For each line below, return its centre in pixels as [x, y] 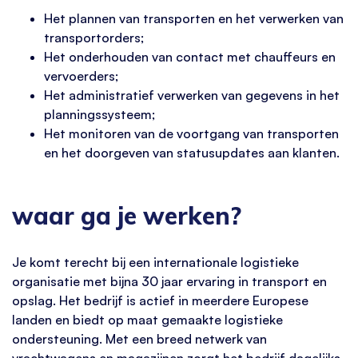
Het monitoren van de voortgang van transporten [191, 134]
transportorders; [94, 38]
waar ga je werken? [127, 216]
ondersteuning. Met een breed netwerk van [139, 338]
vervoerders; [81, 76]
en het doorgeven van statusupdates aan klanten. [192, 153]
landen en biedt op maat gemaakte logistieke [147, 319]
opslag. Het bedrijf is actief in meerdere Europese [160, 300]
